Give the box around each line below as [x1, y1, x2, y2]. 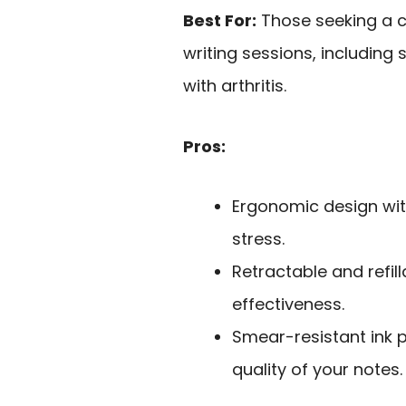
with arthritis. [183, 74, 286, 98]
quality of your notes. [232, 358, 402, 382]
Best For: [183, 9, 256, 33]
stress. [232, 227, 285, 251]
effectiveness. [232, 293, 344, 316]
